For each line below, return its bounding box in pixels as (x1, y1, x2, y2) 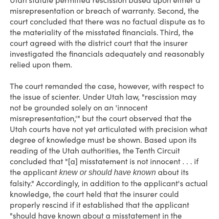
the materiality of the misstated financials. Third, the (10, 27, 194, 37)
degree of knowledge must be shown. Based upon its (10, 135, 197, 145)
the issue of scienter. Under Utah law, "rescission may (10, 92, 197, 102)
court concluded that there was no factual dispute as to (10, 17, 205, 26)
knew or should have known (59, 168, 156, 176)
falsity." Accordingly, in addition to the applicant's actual (10, 178, 208, 188)
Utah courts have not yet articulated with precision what (10, 124, 207, 134)
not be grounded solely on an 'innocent (10, 103, 148, 112)
